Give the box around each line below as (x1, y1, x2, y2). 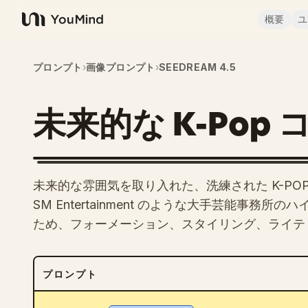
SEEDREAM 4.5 (158, 61, 236, 73)
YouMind (21, 19, 67, 34)
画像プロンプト (86, 61, 155, 73)
